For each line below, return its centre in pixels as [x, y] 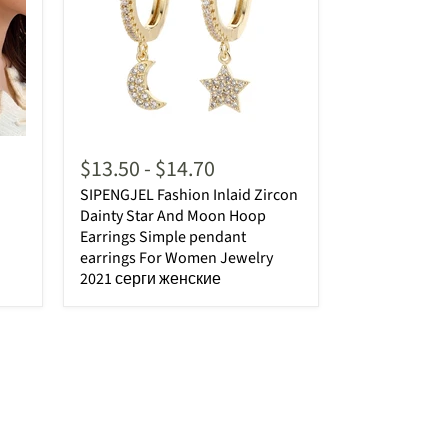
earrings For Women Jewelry [176, 257]
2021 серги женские [150, 278]
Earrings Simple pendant [163, 236]
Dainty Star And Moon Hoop [173, 215]
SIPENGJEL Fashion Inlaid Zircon [189, 194]
